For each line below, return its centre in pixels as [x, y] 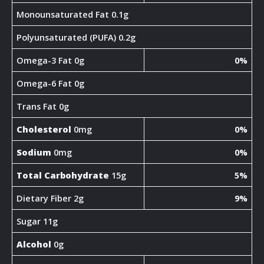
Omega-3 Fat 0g [51, 60]
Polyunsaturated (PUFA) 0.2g [76, 37]
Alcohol [34, 244]
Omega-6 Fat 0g [51, 83]
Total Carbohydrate [63, 175]
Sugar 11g [37, 221]
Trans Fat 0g [43, 106]
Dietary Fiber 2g [50, 198]
